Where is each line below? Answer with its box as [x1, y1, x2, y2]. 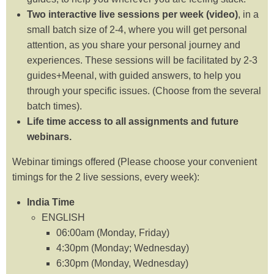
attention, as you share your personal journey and [27, 40, 240, 51]
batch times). [27, 101, 82, 112]
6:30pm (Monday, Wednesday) [56, 258, 188, 269]
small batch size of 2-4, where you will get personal [27, 24, 247, 35]
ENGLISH [42, 212, 85, 223]
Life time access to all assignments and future [27, 116, 239, 127]
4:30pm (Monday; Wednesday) [56, 243, 189, 254]
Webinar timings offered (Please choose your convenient [12, 157, 257, 168]
